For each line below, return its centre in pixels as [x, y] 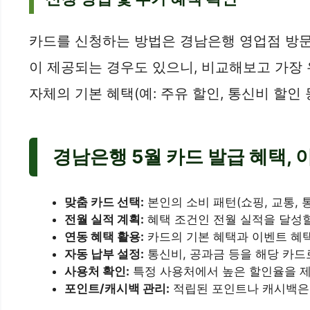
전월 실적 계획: [104, 220]
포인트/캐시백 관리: [117, 289]
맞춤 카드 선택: [104, 202]
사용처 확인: [97, 272]
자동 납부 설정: [104, 254]
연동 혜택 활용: [104, 237]
